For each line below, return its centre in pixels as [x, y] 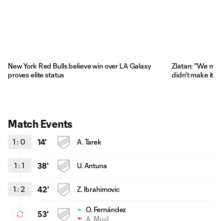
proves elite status [36, 74]
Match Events [40, 123]
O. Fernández [106, 209]
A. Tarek [89, 142]
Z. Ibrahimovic [99, 189]
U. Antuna [92, 165]
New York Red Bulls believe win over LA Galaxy [79, 66]
